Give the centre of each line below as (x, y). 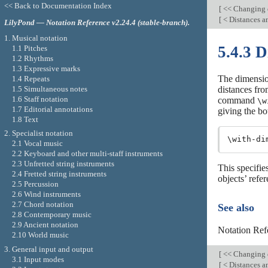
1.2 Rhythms (32, 58)
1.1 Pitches (29, 48)
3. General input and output (48, 249)
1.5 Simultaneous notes (49, 89)
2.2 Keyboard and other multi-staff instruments (87, 154)
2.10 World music (40, 235)
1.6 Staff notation (40, 99)
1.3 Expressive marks (46, 68)
